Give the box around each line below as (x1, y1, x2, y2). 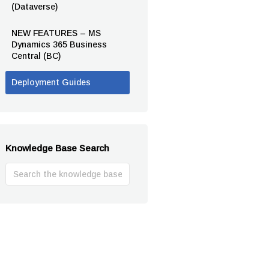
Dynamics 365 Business (11, 40, 107, 49)
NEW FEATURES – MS (11, 28, 101, 38)
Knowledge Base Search (5, 143, 109, 153)
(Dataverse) (11, 2, 58, 11)
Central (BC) (11, 51, 61, 61)
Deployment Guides (11, 77, 91, 87)
